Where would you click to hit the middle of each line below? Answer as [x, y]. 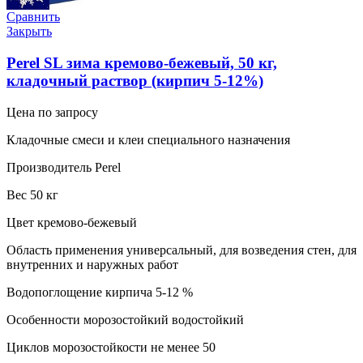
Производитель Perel [64, 167]
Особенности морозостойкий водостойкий [125, 319]
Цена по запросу [52, 112]
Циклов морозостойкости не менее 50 [111, 347]
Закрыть [29, 32]
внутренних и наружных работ [92, 264]
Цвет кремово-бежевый [72, 222]
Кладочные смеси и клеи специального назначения [148, 139]
